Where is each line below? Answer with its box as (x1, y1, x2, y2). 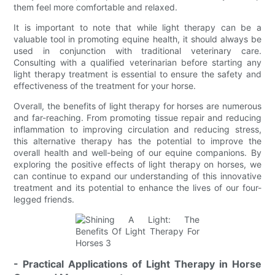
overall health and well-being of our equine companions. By (14, 147, 261, 158)
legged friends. (14, 193, 75, 204)
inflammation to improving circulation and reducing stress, (14, 123, 261, 134)
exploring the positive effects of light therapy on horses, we (14, 158, 261, 169)
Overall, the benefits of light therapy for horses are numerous (14, 100, 261, 111)
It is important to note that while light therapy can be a (14, 21, 261, 33)
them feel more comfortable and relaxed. (14, 1, 178, 12)
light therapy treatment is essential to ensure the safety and (14, 68, 261, 79)
